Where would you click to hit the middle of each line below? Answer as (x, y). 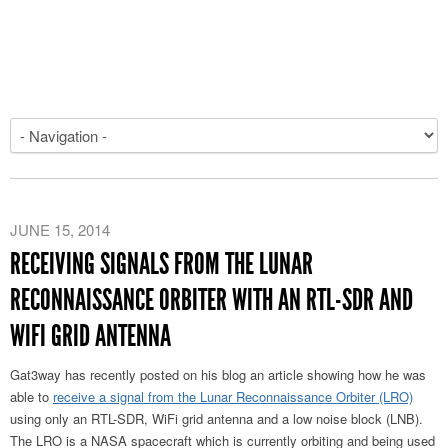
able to (31, 396)
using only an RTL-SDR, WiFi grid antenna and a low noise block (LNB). (216, 418)
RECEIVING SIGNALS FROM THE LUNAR (161, 264)
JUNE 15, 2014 (60, 229)
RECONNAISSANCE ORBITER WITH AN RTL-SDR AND (211, 300)
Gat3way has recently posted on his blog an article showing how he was (218, 374)
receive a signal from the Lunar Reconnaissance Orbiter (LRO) (233, 396)
